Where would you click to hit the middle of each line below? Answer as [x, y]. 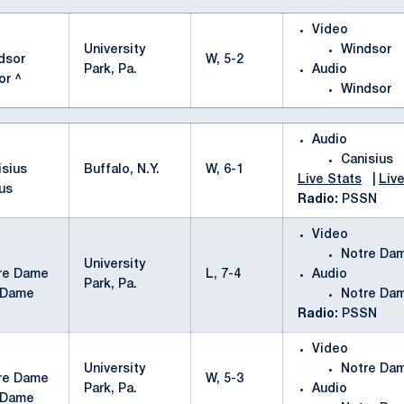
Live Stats [330, 180]
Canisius [367, 160]
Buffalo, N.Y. [122, 170]
